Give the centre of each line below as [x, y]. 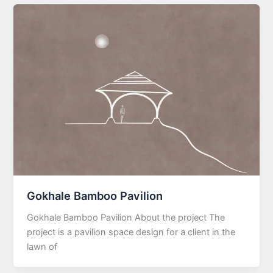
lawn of [42, 246]
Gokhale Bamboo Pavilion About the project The [126, 217]
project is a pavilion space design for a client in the [131, 232]
